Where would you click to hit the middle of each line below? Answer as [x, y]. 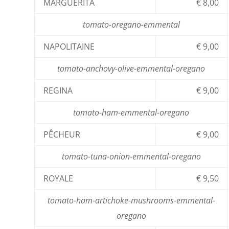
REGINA [58, 90]
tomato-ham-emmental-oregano [131, 112]
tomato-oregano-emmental [131, 24]
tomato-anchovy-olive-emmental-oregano [131, 68]
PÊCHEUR [62, 134]
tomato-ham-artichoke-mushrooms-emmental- [131, 200]
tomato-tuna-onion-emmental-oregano [131, 156]
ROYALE [59, 178]
